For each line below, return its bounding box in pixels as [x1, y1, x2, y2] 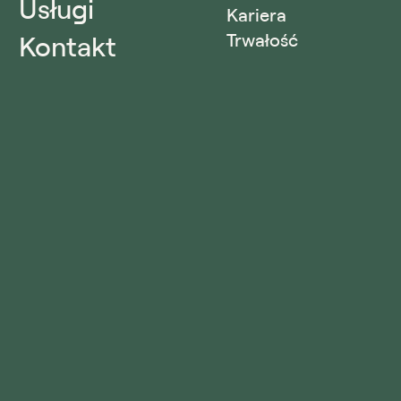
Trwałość [226, 29, 298, 52]
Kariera [226, 4, 286, 27]
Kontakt [19, 29, 116, 64]
